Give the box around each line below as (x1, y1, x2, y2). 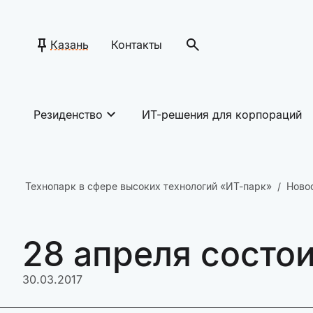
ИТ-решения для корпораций (142, 108, 302, 122)
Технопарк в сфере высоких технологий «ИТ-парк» (25, 180, 272, 192)
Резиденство (34, 108, 103, 122)
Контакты (111, 38, 162, 52)
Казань (50, 38, 89, 52)
